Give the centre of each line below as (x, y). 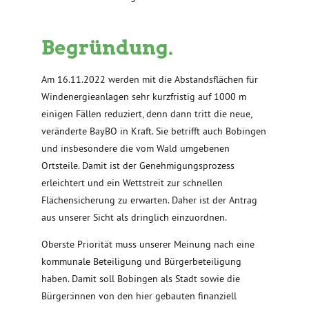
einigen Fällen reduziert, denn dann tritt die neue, (147, 114)
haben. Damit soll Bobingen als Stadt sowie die (141, 279)
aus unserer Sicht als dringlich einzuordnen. (134, 218)
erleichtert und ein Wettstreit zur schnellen (132, 183)
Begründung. (107, 48)
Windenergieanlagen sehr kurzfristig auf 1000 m (144, 97)
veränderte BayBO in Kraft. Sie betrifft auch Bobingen (154, 131)
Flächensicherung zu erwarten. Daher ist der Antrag (149, 200)
